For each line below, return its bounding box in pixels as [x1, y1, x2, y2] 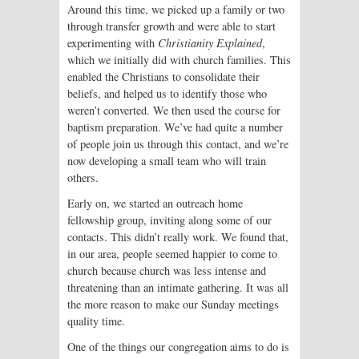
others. [67, 170, 99, 186]
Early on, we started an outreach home [67, 195, 243, 211]
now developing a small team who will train [67, 153, 266, 169]
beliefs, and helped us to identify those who [67, 86, 267, 102]
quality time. [67, 313, 125, 329]
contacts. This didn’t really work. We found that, [67, 228, 288, 244]
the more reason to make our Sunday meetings [67, 296, 279, 312]
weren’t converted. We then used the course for [67, 103, 280, 119]
